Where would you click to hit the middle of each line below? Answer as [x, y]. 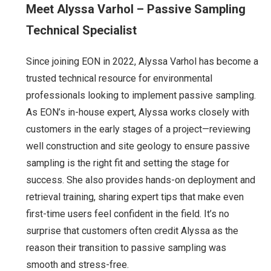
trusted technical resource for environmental [119, 78]
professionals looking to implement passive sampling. [141, 95]
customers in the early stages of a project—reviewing [138, 129]
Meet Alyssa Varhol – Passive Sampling [136, 9]
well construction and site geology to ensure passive [138, 146]
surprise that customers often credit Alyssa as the [132, 230]
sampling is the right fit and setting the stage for [128, 163]
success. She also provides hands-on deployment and [141, 180]
